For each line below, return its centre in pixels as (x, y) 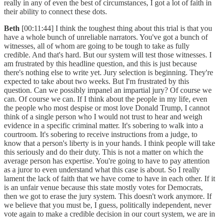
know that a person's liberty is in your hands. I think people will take (110, 143)
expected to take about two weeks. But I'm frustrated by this (96, 82)
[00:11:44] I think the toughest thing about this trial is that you (117, 28)
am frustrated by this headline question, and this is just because (100, 64)
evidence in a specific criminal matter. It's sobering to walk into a (104, 126)
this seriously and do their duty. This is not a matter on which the (104, 152)
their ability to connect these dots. (57, 12)
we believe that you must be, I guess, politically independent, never (108, 205)
